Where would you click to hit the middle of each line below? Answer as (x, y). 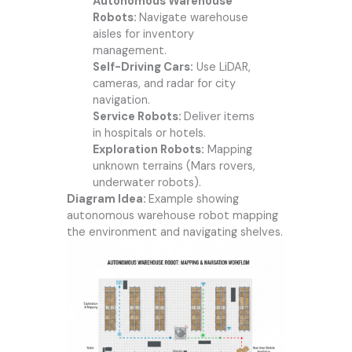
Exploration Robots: (148, 149)
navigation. (121, 100)
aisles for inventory (143, 34)
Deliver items (219, 116)
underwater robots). (147, 182)
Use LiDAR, (222, 67)
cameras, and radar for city (164, 83)
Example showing (193, 199)
